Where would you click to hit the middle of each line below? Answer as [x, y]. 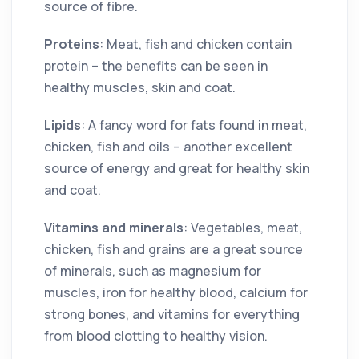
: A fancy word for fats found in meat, [194, 125]
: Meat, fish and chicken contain [196, 44]
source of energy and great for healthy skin [177, 168]
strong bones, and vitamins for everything [172, 314]
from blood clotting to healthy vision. [156, 335]
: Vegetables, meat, [243, 227]
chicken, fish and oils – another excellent [168, 146]
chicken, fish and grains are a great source [173, 249]
